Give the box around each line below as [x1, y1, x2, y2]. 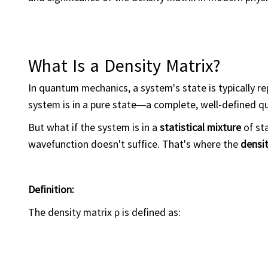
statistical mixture [160, 120, 241, 134]
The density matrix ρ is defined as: [28, 205, 181, 219]
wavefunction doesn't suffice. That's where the [28, 136, 240, 151]
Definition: [28, 182, 74, 196]
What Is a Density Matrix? [28, 53, 220, 77]
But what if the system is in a [28, 120, 160, 134]
